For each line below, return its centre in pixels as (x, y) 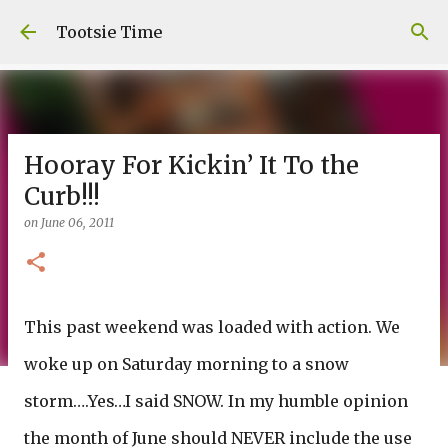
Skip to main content (224, 25)
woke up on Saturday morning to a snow (186, 364)
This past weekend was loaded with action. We (212, 327)
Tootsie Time (109, 32)
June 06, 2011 (77, 222)
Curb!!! (62, 196)
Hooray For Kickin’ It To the (191, 165)
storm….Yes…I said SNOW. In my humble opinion (216, 401)
